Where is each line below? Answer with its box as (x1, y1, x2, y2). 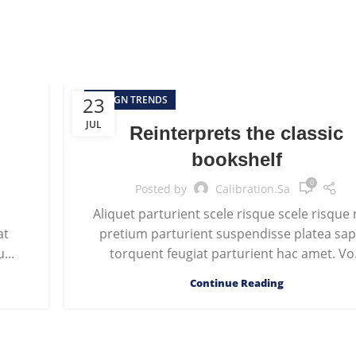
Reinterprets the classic (130, 122, 344, 144)
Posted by (135, 180, 188, 196)
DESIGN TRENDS (92, 93, 168, 106)
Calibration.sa (215, 180, 291, 196)
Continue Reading (189, 276, 284, 290)
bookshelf (191, 149, 282, 170)
